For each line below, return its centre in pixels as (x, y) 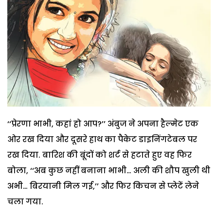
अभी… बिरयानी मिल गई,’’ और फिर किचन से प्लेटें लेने (103, 186)
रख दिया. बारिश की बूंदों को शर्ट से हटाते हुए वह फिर (100, 155)
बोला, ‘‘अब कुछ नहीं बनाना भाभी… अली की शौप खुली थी (109, 170)
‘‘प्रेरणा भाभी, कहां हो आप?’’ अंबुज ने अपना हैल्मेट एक (103, 124)
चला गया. (25, 201)
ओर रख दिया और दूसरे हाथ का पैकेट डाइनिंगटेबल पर (102, 139)
